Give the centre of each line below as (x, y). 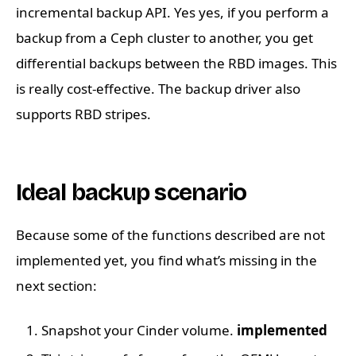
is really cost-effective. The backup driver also (158, 89)
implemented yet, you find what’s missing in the (166, 261)
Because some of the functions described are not (170, 235)
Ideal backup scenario (132, 193)
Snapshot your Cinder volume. (139, 331)
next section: (56, 286)
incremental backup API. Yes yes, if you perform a (172, 13)
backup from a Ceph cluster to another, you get (164, 38)
